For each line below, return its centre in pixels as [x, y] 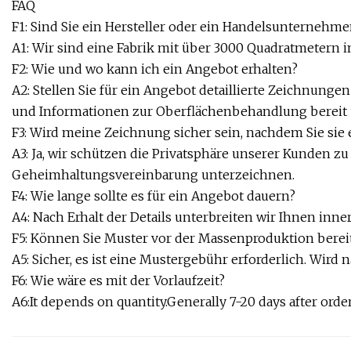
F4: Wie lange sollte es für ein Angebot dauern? [154, 196]
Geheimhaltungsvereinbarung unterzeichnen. [153, 175]
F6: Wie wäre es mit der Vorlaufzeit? [118, 281]
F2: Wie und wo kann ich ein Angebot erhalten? [155, 69]
